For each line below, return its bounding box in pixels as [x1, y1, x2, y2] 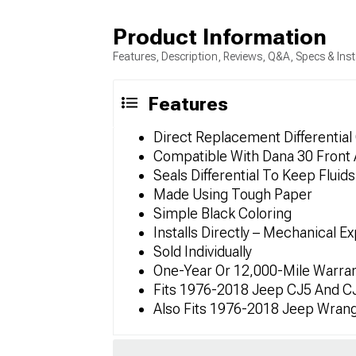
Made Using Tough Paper [153, 186, 312, 203]
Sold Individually [153, 243, 252, 260]
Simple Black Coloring [153, 205, 292, 222]
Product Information [113, 24, 327, 50]
